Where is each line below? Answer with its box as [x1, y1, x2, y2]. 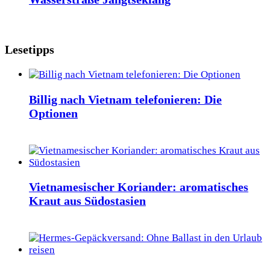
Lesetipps [5, 42, 54, 56]
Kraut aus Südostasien [29, 194, 146, 208]
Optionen [29, 106, 78, 120]
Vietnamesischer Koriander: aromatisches [29, 180, 248, 194]
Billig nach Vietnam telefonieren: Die [29, 92, 222, 106]
